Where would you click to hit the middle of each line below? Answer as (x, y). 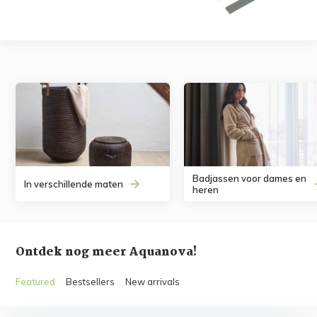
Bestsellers (91, 281)
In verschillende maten (74, 184)
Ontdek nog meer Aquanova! (106, 252)
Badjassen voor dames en (250, 178)
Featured (36, 281)
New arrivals (153, 281)
